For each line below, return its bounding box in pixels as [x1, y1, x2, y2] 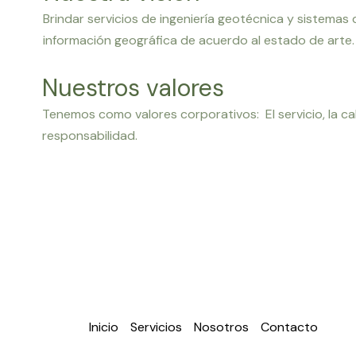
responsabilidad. [41, 126, 137, 144]
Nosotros [194, 319, 249, 336]
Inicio [89, 319, 118, 336]
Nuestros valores [42, 72, 225, 103]
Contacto [261, 319, 318, 336]
